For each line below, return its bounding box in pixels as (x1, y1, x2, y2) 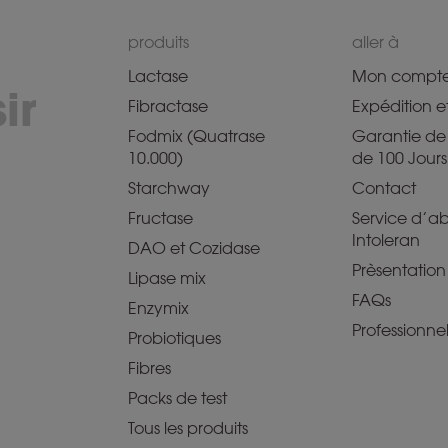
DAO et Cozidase (128, 239, 260, 258)
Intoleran (352, 231, 420, 250)
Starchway (128, 179, 210, 198)
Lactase (128, 67, 188, 86)
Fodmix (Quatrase (128, 127, 265, 146)
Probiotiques (128, 329, 221, 348)
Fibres (128, 359, 171, 378)
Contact (352, 179, 416, 198)
